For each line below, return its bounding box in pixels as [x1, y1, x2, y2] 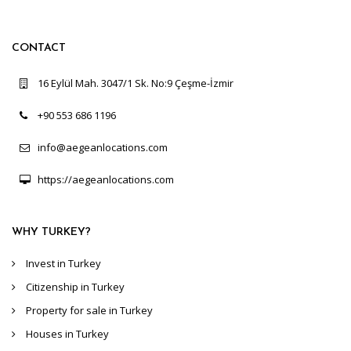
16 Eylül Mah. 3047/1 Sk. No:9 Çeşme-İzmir [38, 75, 233, 90]
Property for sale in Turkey [26, 302, 153, 317]
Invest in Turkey [26, 255, 101, 270]
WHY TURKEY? [12, 226, 91, 238]
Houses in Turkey [26, 326, 109, 341]
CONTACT [12, 42, 66, 54]
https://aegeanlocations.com [38, 172, 174, 186]
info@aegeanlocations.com [38, 139, 168, 154]
